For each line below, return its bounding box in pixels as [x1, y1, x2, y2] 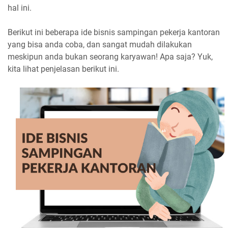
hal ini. [8, 3, 32, 13]
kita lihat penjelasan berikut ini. [8, 64, 119, 74]
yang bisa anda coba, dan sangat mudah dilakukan [8, 40, 192, 49]
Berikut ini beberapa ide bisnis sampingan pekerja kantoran [8, 27, 220, 37]
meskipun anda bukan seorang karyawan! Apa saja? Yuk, [8, 52, 213, 62]
